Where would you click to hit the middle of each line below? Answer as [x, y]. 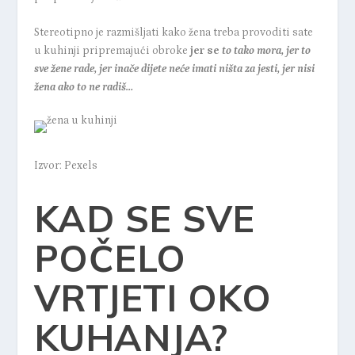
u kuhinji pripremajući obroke [112, 51]
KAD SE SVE [144, 219]
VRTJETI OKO [153, 298]
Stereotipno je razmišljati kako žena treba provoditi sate [173, 33]
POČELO [110, 259]
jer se [204, 51]
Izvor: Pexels [65, 166]
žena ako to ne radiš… [83, 88]
